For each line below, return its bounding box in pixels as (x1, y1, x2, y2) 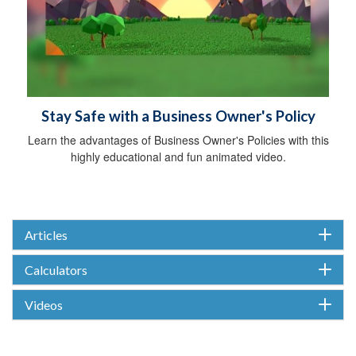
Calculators (25, 261, 87, 277)
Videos (25, 296, 63, 312)
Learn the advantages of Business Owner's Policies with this (27, 131, 329, 148)
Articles (25, 226, 68, 242)
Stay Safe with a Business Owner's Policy (41, 106, 315, 125)
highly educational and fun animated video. (70, 148, 286, 164)
